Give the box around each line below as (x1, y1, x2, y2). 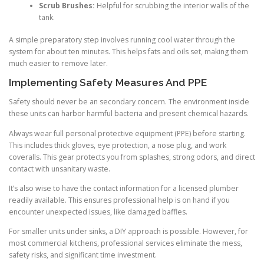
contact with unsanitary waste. (9, 163, 110, 174)
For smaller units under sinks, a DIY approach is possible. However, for (9, 226, 248, 236)
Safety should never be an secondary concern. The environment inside (9, 97, 249, 107)
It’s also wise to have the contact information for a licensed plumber (9, 183, 239, 193)
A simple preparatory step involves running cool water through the (9, 35, 235, 45)
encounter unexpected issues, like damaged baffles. (9, 206, 187, 217)
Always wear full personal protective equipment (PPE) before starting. (9, 128, 246, 138)
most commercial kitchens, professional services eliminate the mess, (9, 237, 242, 248)
